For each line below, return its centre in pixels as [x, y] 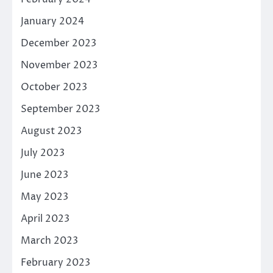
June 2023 [44, 175]
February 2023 [55, 262]
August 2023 [51, 131]
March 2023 [49, 240]
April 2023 [45, 218]
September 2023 [60, 109]
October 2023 [54, 87]
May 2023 [44, 197]
